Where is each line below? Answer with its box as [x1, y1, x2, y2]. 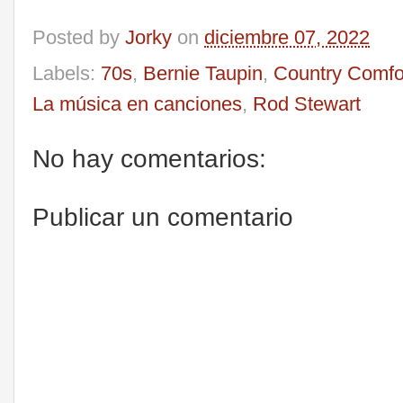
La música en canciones [32, 93, 242, 116]
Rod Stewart [253, 93, 361, 116]
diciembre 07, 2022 [204, 25, 370, 49]
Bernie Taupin [143, 62, 263, 85]
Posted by [32, 25, 125, 49]
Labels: [32, 62, 101, 85]
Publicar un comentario [32, 202, 293, 231]
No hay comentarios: [32, 145, 266, 174]
